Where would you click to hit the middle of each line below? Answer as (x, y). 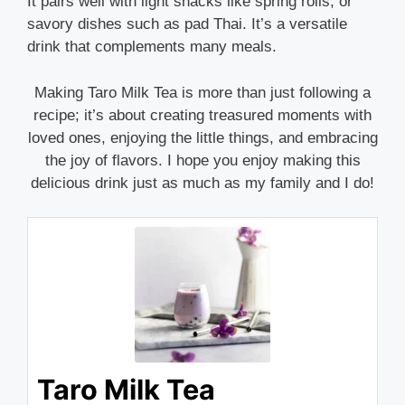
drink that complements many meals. (152, 47)
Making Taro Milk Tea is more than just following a (202, 92)
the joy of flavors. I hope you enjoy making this (202, 160)
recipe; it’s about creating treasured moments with (202, 115)
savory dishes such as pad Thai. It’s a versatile (187, 24)
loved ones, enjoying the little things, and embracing (202, 137)
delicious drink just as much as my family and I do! (202, 183)
